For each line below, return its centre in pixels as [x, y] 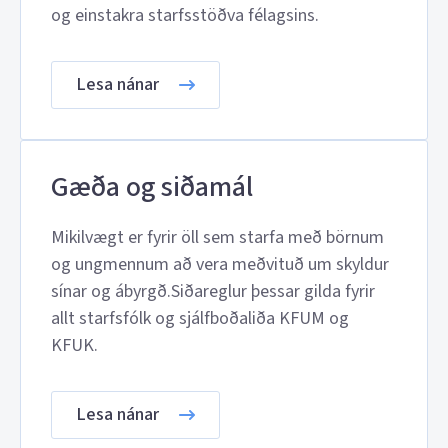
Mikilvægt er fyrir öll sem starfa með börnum [217, 237]
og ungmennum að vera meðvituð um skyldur [220, 264]
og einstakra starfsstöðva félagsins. [185, 15]
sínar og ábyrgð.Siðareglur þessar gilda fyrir [213, 291]
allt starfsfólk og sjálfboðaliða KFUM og [200, 318]
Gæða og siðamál [152, 187]
